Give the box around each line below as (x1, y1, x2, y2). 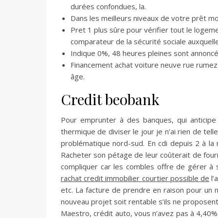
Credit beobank (61, 90, 160, 109)
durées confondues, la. (71, 1, 146, 11)
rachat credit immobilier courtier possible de (61, 173, 209, 183)
